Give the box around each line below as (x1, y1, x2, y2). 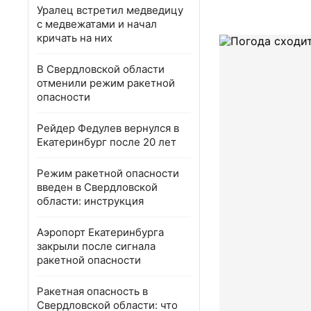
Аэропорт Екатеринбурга (37, 226, 164, 239)
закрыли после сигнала (37, 239, 155, 253)
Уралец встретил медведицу (37, 3, 183, 17)
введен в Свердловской (37, 180, 158, 194)
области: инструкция (37, 194, 144, 208)
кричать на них (37, 31, 112, 44)
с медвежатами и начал (37, 17, 157, 31)
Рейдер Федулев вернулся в (37, 121, 179, 135)
